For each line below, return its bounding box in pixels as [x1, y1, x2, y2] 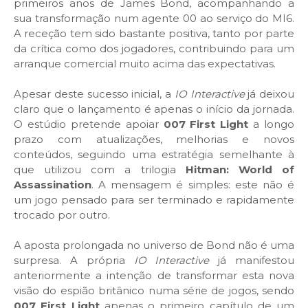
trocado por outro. [14, 208, 110, 222]
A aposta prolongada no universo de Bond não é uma [14, 239, 294, 252]
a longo [248, 118, 294, 131]
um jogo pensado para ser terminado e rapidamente [14, 193, 294, 207]
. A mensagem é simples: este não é [91, 178, 294, 192]
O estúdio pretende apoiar [14, 118, 164, 131]
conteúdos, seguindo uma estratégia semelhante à [14, 148, 294, 162]
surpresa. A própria [14, 254, 134, 267]
